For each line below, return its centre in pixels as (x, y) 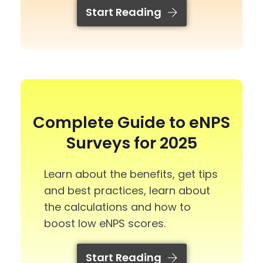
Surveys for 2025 (131, 143)
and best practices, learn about (127, 190)
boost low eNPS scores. (105, 223)
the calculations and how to (117, 207)
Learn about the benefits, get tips (131, 174)
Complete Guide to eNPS (131, 122)
